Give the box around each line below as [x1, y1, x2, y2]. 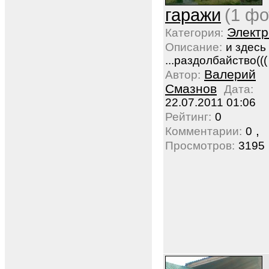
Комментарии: [165, 125, 242, 138]
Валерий [204, 67, 256, 81]
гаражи [165, 5, 221, 25]
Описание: [165, 41, 222, 53]
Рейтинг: [165, 110, 211, 123]
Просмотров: [165, 139, 235, 152]
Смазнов [165, 82, 217, 95]
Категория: [165, 26, 223, 39]
